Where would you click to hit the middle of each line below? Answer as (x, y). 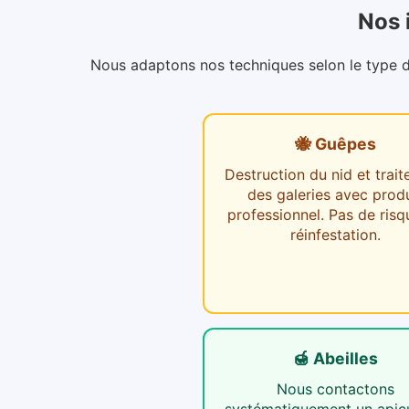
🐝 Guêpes (335, 143)
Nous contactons (335, 388)
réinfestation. (335, 234)
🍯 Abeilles (335, 358)
